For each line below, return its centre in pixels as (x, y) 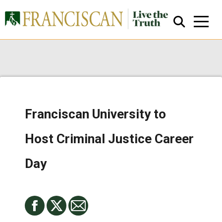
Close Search (115, 124)
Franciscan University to (95, 114)
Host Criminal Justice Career (109, 139)
